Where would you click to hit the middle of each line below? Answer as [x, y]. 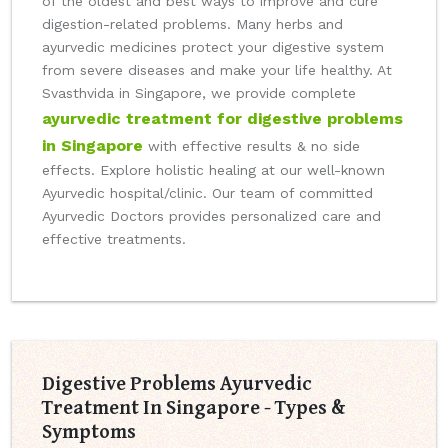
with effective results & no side [251, 146]
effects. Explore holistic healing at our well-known [213, 170]
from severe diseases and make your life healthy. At [217, 70]
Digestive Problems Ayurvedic [177, 383]
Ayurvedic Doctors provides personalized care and [211, 216]
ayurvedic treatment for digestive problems [222, 119]
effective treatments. [114, 239]
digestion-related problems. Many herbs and [192, 24]
